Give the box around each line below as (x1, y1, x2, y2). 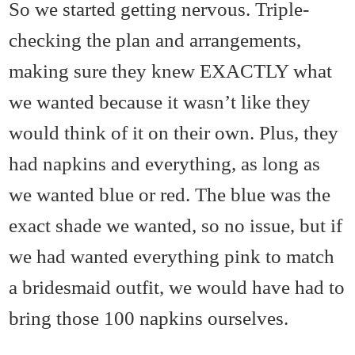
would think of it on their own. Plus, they (9, 121, 339, 144)
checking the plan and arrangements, (9, 29, 302, 52)
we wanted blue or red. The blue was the (9, 183, 331, 206)
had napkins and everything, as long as (9, 152, 321, 175)
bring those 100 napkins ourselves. (9, 307, 289, 330)
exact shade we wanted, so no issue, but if (9, 214, 343, 237)
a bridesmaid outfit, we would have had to (9, 276, 345, 299)
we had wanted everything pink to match (9, 245, 335, 268)
